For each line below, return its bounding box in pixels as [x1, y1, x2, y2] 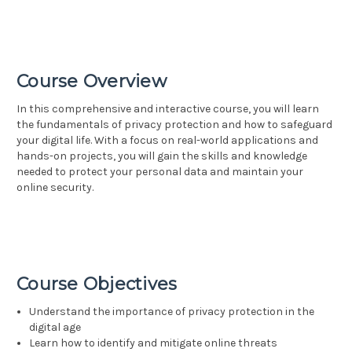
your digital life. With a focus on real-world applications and [16, 134, 318, 148]
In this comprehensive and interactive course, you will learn [16, 102, 319, 116]
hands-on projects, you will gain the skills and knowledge [16, 149, 307, 163]
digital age [29, 321, 82, 335]
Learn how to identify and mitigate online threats [29, 336, 278, 350]
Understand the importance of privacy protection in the [29, 305, 315, 319]
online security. [16, 181, 93, 195]
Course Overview [16, 71, 167, 93]
